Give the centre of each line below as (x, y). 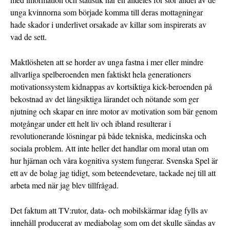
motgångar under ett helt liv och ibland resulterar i (91, 124)
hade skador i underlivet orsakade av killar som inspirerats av (108, 25)
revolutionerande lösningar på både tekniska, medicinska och (108, 136)
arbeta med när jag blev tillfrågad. (64, 185)
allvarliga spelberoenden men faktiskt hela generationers (101, 74)
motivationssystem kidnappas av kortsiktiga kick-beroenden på (111, 87)
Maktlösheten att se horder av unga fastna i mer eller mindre (107, 62)
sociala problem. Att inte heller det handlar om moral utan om (109, 148)
